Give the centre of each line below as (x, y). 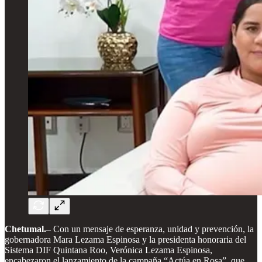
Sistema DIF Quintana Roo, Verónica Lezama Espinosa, (108, 250)
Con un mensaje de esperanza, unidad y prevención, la (152, 229)
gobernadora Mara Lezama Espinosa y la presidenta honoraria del (125, 239)
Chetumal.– (28, 229)
